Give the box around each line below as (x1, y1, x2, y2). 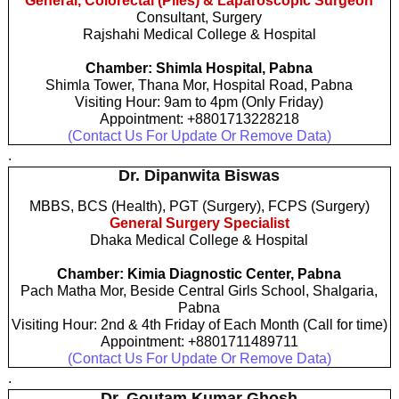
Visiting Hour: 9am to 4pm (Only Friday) (75, 94, 324, 110)
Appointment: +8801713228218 (99, 110, 299, 126)
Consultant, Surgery (136, 9, 263, 25)
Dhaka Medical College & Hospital (90, 232, 309, 248)
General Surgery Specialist (109, 215, 289, 231)
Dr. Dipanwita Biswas (118, 166, 281, 184)
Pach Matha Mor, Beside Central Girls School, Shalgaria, (20, 282, 379, 298)
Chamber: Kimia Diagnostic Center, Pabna (57, 265, 342, 281)
